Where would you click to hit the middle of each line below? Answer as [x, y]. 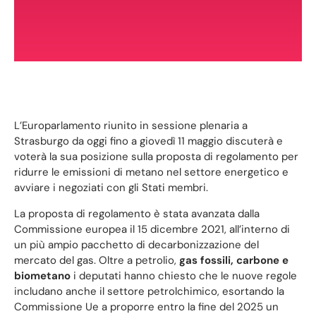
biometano [42, 275]
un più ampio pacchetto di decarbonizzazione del [136, 244]
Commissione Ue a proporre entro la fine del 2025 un [146, 306]
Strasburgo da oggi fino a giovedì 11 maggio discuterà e [148, 141]
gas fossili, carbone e [234, 260]
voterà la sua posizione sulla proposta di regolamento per [156, 156]
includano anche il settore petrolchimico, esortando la [149, 291]
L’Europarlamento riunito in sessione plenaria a [131, 125]
